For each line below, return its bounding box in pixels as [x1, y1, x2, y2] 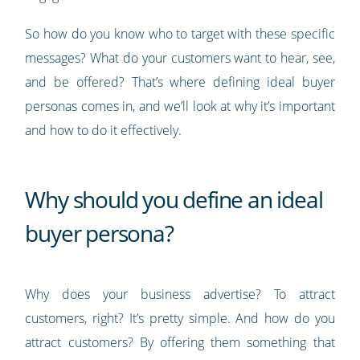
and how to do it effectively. [25, 121, 182, 140]
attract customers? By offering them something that [25, 333, 335, 352]
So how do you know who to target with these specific [25, 25, 335, 43]
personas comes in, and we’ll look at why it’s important [25, 97, 335, 116]
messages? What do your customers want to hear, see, [25, 49, 335, 67]
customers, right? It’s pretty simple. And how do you [25, 309, 335, 328]
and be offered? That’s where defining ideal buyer [25, 73, 335, 92]
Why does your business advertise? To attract [25, 285, 335, 304]
